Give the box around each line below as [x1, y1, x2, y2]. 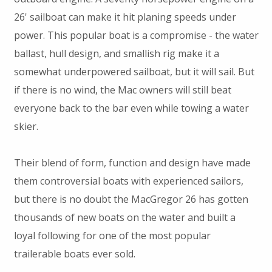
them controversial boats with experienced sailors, [13, 174, 243, 188]
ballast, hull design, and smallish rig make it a [13, 47, 219, 61]
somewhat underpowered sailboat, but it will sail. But [13, 65, 254, 79]
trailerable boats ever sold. [13, 247, 135, 261]
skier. [13, 120, 38, 134]
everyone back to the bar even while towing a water [13, 101, 249, 115]
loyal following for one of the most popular [13, 229, 211, 243]
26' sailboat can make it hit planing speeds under [13, 10, 236, 24]
